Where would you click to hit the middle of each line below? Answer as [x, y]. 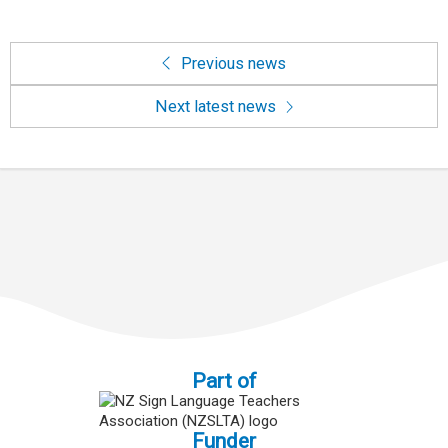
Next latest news [217, 107]
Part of [224, 381]
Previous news [232, 64]
